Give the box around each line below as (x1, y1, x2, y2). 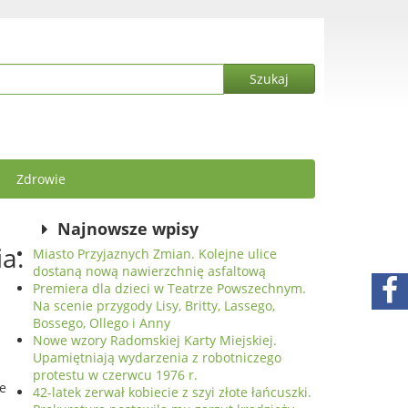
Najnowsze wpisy (57, 218, 199, 240)
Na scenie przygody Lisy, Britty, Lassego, (33, 297, 275, 314)
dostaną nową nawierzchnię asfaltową (33, 262, 266, 280)
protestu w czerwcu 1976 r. (33, 366, 198, 383)
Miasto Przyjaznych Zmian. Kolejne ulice (33, 245, 277, 262)
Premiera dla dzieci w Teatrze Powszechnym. (33, 280, 306, 297)
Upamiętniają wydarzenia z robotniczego (33, 349, 281, 366)
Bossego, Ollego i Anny (33, 314, 170, 331)
